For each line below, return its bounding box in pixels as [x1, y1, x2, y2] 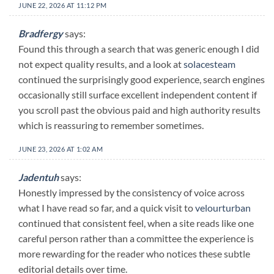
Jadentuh [18, 171, 59, 183]
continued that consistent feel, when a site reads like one [18, 217, 254, 229]
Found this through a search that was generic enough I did [18, 42, 259, 54]
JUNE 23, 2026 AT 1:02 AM [18, 145, 103, 154]
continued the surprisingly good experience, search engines [18, 73, 265, 85]
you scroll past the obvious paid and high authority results [18, 103, 261, 116]
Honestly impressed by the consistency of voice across [18, 186, 245, 198]
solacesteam [183, 57, 235, 70]
